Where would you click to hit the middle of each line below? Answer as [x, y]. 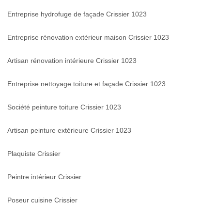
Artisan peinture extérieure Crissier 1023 [69, 130]
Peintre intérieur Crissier [44, 177]
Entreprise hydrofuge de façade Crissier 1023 [77, 14]
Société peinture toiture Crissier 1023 [64, 107]
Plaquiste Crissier [34, 153]
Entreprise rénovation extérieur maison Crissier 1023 [88, 37]
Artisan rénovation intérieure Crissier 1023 [72, 60]
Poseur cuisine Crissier [42, 200]
